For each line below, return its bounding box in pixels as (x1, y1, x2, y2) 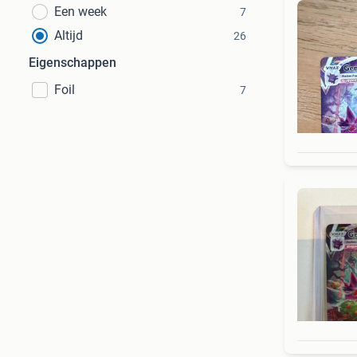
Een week (54, 4, 107, 19)
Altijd (54, 28, 83, 43)
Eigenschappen (29, 55, 116, 70)
